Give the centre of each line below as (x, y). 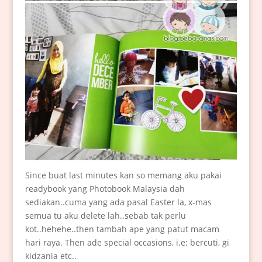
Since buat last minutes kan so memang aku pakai (123, 175)
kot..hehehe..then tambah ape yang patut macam (122, 229)
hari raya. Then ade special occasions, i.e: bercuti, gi (127, 242)
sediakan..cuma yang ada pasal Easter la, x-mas (118, 202)
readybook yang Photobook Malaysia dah (105, 188)
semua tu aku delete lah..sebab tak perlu (105, 215)
